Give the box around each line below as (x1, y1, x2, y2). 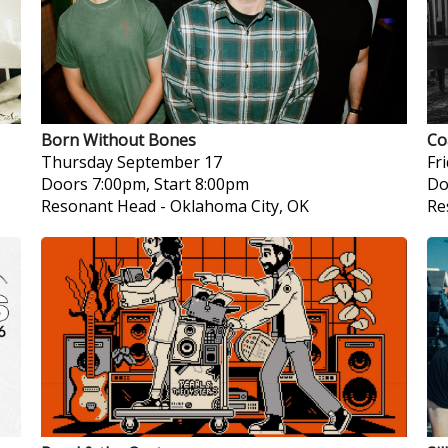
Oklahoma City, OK (169, 195, 309, 217)
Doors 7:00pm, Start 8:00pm (40, 173, 249, 195)
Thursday (40, 151, 113, 173)
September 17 (116, 151, 222, 173)
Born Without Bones (40, 129, 196, 151)
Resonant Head (40, 195, 156, 217)
